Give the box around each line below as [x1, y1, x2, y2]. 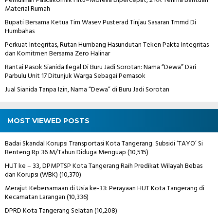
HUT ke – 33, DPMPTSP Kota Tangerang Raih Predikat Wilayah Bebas [5, 160, 202, 172]
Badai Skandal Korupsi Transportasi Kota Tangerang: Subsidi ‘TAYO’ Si [5, 138, 203, 149]
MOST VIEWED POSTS [7, 116, 90, 125]
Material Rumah [5, 3, 50, 15]
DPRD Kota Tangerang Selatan [5, 205, 93, 217]
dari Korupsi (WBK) [5, 169, 58, 181]
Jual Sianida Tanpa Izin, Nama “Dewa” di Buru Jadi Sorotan [5, 84, 169, 95]
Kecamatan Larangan [5, 191, 65, 203]
